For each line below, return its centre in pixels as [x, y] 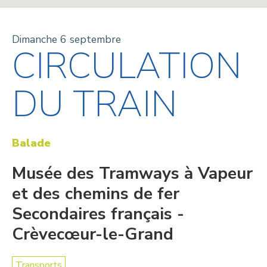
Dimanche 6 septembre [66, 39]
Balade [31, 143]
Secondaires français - [98, 214]
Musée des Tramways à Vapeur [132, 173]
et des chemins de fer [96, 193]
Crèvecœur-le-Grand [93, 234]
